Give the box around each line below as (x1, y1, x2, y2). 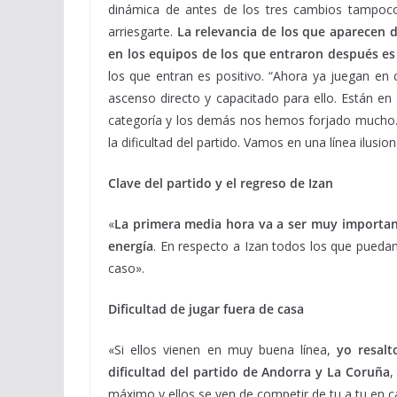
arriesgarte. (108, 23, 173, 40)
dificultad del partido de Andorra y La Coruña (108, 363, 390, 380)
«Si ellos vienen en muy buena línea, (108, 341, 338, 358)
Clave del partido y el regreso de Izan (108, 175, 333, 191)
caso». (108, 260, 144, 276)
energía (108, 237, 153, 254)
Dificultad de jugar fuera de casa (108, 300, 304, 317)
